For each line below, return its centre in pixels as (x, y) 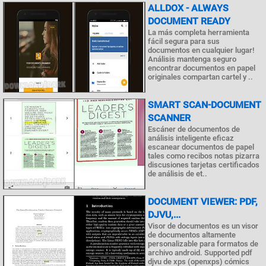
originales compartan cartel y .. (200, 77)
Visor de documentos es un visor (203, 226)
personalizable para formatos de (203, 243)
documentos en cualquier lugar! (201, 50)
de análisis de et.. (178, 173)
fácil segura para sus (184, 41)
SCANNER (169, 118)
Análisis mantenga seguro (192, 59)
